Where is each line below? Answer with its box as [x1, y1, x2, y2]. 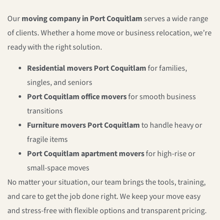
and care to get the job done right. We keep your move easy [7, 192, 200, 202]
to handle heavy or [140, 120, 202, 131]
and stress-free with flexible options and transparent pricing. [7, 206, 207, 217]
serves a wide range [142, 13, 208, 24]
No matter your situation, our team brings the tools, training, [7, 177, 206, 188]
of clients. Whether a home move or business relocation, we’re [7, 27, 212, 38]
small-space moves [27, 163, 89, 174]
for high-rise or [144, 149, 195, 160]
